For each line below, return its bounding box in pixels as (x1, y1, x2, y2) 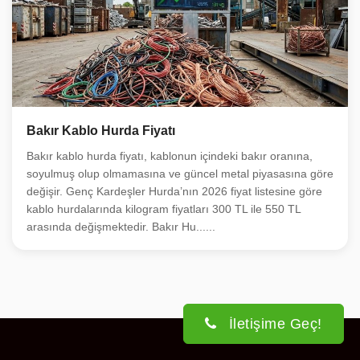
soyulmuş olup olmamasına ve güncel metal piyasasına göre (27, 167, 333, 181)
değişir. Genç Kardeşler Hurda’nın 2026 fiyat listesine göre (27, 185, 322, 198)
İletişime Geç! (228, 316, 322, 332)
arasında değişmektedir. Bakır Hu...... (27, 220, 215, 234)
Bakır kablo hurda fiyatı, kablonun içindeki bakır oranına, (27, 149, 313, 163)
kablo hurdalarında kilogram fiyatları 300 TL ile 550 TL (27, 202, 301, 216)
